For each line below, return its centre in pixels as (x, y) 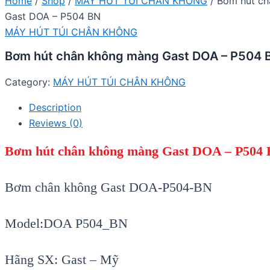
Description (55, 108)
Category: (29, 82)
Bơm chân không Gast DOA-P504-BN (108, 187)
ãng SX (34, 260)
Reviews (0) (56, 123)
